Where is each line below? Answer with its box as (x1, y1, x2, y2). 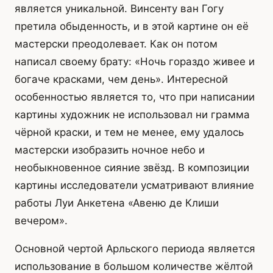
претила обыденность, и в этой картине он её (15, 20, 249, 33)
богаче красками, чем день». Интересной (15, 73, 228, 86)
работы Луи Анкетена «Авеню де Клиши (15, 197, 219, 210)
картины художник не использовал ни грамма (15, 108, 250, 121)
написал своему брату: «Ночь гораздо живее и (15, 55, 255, 68)
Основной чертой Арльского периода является (15, 242, 255, 255)
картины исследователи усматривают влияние (15, 179, 254, 192)
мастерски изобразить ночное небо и (15, 144, 205, 157)
